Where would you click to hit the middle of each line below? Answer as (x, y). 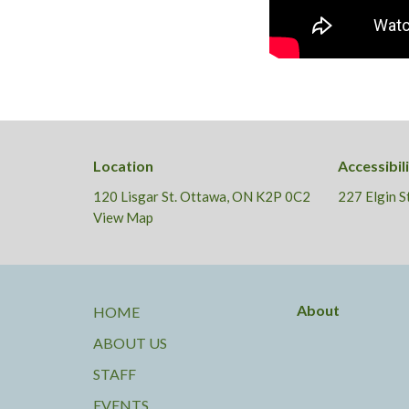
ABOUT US (130, 342)
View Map (123, 217)
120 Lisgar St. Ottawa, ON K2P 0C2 (202, 196)
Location (123, 166)
